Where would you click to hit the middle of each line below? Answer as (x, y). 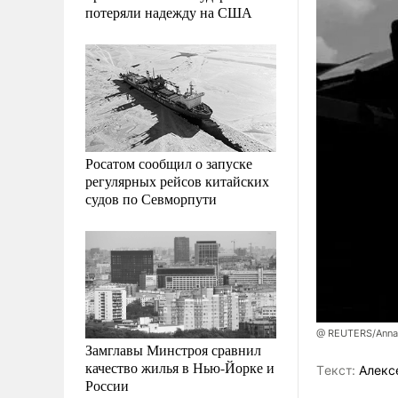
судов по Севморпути (151, 198)
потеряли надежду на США (169, 12)
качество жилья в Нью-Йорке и (180, 367)
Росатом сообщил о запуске (169, 163)
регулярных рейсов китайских (177, 180)
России (107, 385)
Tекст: (336, 370)
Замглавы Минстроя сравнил (173, 349)
